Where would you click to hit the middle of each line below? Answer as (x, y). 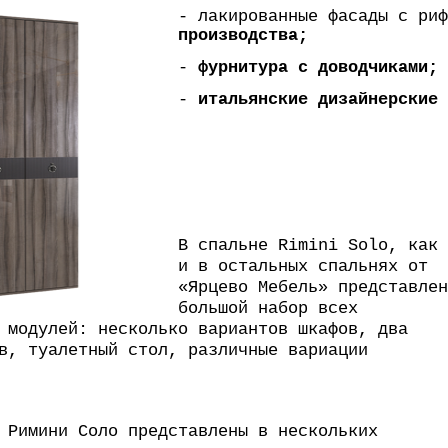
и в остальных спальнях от (303, 266)
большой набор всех (268, 308)
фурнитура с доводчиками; (313, 67)
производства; (243, 35)
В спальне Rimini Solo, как (308, 245)
